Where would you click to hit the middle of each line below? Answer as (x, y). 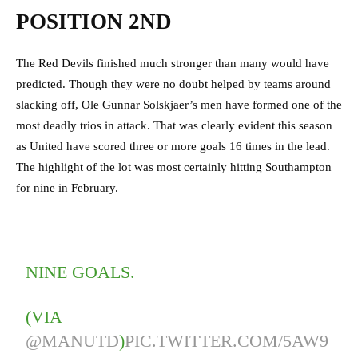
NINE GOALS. (81, 272)
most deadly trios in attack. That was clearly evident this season (174, 126)
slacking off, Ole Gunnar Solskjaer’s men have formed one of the (179, 105)
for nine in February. (69, 188)
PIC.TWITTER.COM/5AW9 (227, 341)
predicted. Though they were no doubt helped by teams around (173, 84)
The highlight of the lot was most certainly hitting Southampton (174, 167)
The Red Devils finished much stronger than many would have (173, 64)
